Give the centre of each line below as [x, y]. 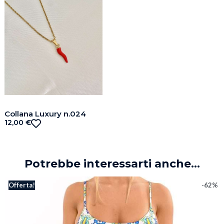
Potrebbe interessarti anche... [112, 163]
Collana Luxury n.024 [45, 114]
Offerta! [22, 185]
